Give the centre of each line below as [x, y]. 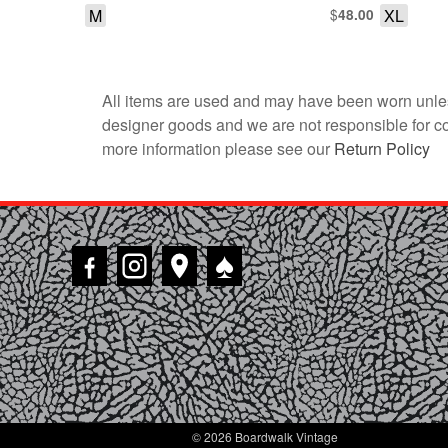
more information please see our [218, 148]
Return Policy [382, 148]
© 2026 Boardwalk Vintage [265, 436]
